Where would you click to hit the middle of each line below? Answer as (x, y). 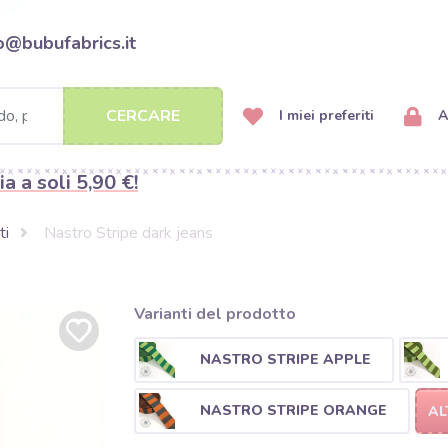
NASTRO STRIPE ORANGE (293, 410)
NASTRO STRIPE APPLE (285, 359)
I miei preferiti (324, 115)
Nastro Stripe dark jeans (128, 233)
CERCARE (143, 116)
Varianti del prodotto (214, 314)
